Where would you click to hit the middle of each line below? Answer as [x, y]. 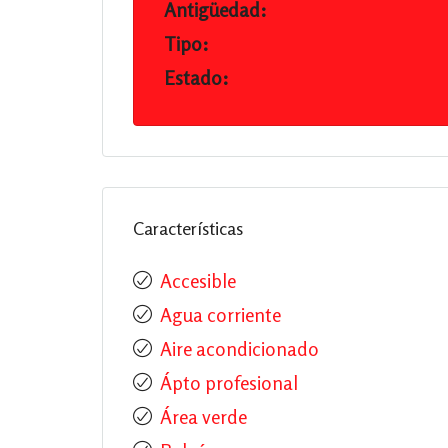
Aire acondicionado [239, 349]
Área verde [203, 417]
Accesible [198, 281]
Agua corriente [220, 315]
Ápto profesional [229, 383]
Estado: [196, 78]
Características [188, 228]
